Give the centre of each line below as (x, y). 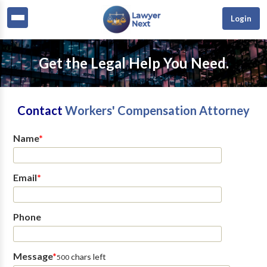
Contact (41, 110)
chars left (87, 257)
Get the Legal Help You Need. (133, 63)
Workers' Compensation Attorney (157, 110)
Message (32, 256)
